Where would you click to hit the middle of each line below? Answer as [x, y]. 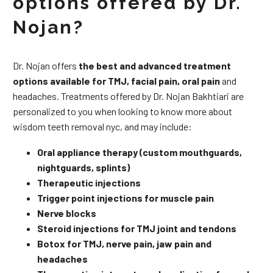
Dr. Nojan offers [46, 65]
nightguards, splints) [83, 168]
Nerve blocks [67, 213]
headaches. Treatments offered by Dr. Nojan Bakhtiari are [128, 96]
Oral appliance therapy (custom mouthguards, [140, 152]
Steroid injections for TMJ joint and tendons [137, 229]
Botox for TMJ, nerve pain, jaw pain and [124, 244]
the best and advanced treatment [155, 65]
